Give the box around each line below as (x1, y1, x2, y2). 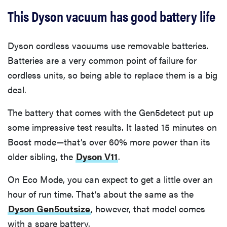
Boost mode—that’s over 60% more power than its (8, 135, 210, 148)
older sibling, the (8, 149, 75, 163)
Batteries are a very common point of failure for (8, 53, 197, 66)
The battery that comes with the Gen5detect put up (8, 105, 213, 119)
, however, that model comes (91, 202, 205, 215)
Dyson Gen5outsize (8, 202, 90, 215)
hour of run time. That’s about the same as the (8, 187, 194, 200)
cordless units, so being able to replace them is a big (8, 68, 217, 81)
